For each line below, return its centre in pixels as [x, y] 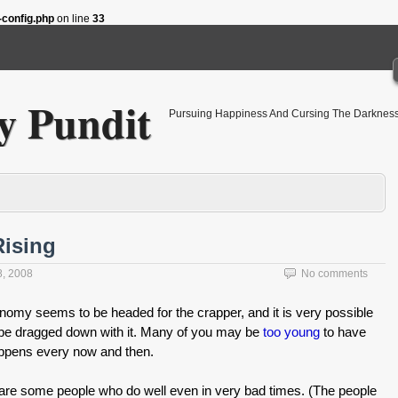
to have [343, 332]
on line [73, 19]
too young [291, 332]
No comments [334, 274]
